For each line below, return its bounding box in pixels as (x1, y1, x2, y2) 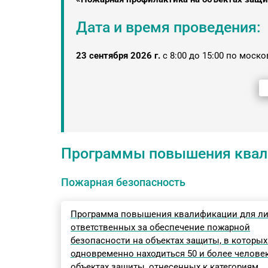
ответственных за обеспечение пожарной (71, 222, 250, 233)
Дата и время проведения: (76, 19, 261, 36)
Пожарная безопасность (61, 176, 185, 188)
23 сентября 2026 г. (76, 50, 160, 61)
